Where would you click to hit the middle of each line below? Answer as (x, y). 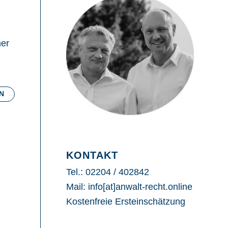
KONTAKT (92, 155)
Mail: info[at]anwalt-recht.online (129, 187)
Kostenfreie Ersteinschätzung (125, 202)
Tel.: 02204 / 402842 (107, 172)
